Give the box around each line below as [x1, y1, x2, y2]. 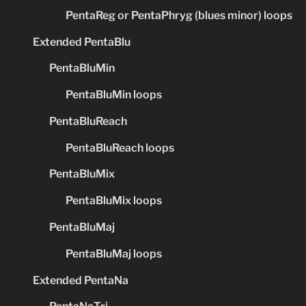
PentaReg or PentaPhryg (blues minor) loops [66, 8, 292, 22]
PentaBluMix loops [66, 194, 162, 208]
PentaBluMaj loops [66, 247, 162, 260]
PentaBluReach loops [66, 141, 174, 154]
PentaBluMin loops [66, 88, 162, 102]
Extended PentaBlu [33, 35, 130, 48]
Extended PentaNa [33, 273, 128, 287]
